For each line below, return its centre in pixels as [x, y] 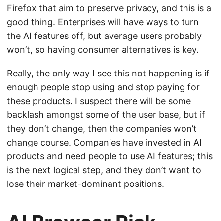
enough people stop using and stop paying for [103, 87]
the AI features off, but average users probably [104, 36]
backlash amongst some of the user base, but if [106, 114]
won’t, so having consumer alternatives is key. [103, 49]
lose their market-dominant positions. [86, 184]
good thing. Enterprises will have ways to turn [103, 22]
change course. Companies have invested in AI [104, 142]
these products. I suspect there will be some [99, 101]
